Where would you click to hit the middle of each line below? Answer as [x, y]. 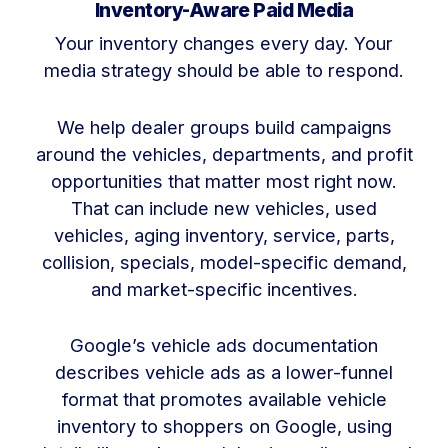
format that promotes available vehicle [224, 399]
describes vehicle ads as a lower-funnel [224, 372]
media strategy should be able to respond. [224, 70]
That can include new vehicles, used [224, 207]
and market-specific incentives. [224, 288]
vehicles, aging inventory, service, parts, [224, 234]
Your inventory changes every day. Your [224, 43]
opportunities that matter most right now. [224, 180]
